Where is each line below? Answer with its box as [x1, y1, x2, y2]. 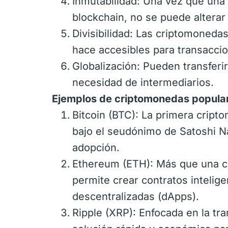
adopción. [72, 141, 120, 154]
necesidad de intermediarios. [72, 76, 214, 89]
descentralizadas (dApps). [72, 190, 199, 203]
